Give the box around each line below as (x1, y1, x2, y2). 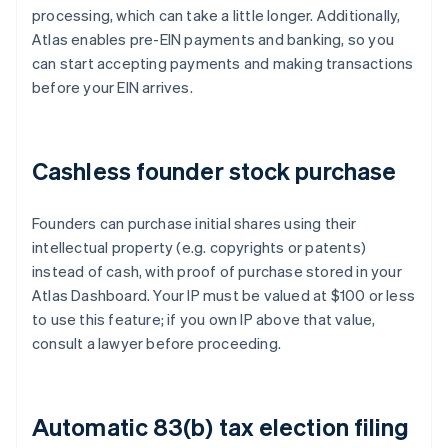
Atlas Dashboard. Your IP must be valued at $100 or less (32, 285, 416, 306)
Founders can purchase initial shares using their (32, 213, 357, 234)
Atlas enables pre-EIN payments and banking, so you (32, 29, 395, 50)
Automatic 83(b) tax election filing (32, 411, 410, 443)
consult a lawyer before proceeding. (32, 333, 281, 354)
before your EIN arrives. (32, 77, 193, 98)
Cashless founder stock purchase (32, 155, 397, 187)
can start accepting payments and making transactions (32, 53, 414, 74)
